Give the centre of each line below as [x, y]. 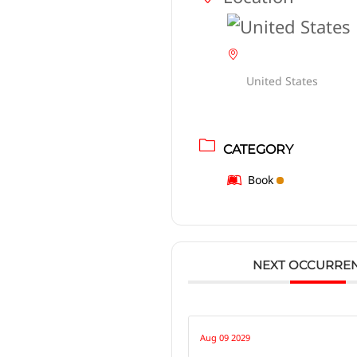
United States [282, 80]
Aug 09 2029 [225, 337]
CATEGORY [258, 149]
